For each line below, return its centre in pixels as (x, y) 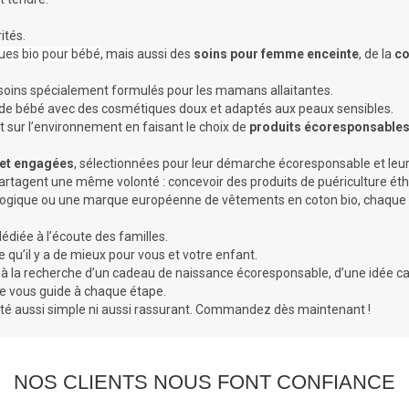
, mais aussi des (147, 53)
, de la (377, 53)
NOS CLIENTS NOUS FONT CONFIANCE (204, 382)
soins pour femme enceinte (276, 53)
